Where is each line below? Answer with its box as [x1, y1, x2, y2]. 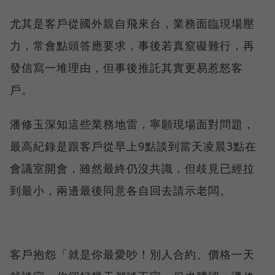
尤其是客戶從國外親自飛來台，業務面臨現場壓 [10, 16, 255, 31]
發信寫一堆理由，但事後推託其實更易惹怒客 [10, 60, 243, 76]
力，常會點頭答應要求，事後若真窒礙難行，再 [10, 38, 255, 53]
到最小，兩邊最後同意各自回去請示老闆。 [10, 183, 231, 198]
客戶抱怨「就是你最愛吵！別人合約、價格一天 [10, 247, 255, 262]
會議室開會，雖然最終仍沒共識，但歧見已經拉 [10, 161, 255, 176]
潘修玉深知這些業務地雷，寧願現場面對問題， [10, 117, 255, 132]
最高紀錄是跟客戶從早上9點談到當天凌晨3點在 [10, 139, 257, 154]
